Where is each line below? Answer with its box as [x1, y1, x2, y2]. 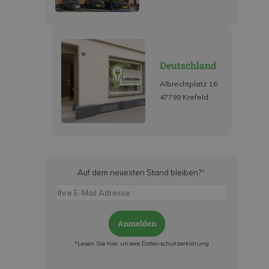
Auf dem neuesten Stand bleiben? [77, 168, 201, 178]
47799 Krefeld [159, 92, 208, 102]
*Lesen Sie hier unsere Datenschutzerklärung [74, 240, 209, 247]
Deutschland [159, 59, 216, 72]
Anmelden [118, 218, 157, 229]
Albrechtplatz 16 [159, 79, 217, 89]
